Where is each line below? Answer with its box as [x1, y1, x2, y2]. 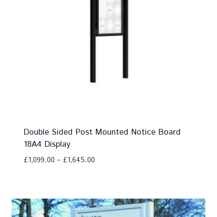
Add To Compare [31, 172, 95, 185]
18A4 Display [23, 138, 70, 150]
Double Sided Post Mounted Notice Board [23, 126, 181, 138]
